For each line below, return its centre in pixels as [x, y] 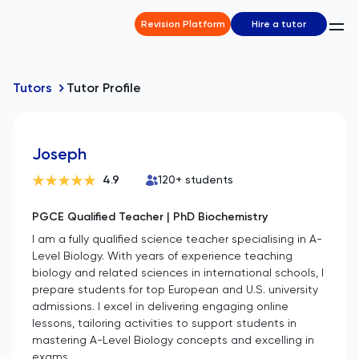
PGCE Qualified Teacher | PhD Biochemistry [150, 217]
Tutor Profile [104, 88]
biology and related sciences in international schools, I [178, 272]
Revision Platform [183, 24]
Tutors [32, 88]
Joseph [59, 154]
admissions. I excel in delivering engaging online [160, 306]
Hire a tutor [279, 24]
